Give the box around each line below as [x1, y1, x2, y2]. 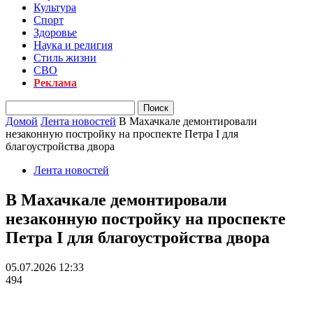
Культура [34, 1, 76, 13]
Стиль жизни [34, 52, 96, 64]
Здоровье [34, 27, 77, 38]
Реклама [34, 77, 77, 89]
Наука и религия [34, 39, 112, 51]
